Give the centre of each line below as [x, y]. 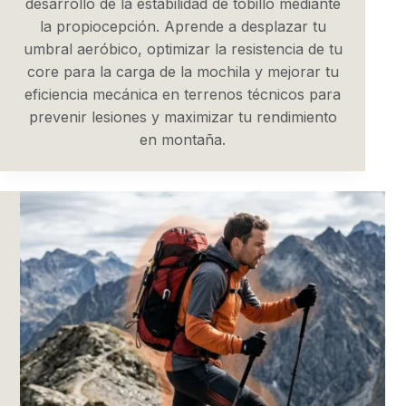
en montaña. [183, 139]
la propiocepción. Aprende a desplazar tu [183, 26]
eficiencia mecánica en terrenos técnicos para [183, 94]
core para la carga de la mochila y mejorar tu [183, 71]
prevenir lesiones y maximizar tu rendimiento [183, 116]
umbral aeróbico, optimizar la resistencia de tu [183, 48]
